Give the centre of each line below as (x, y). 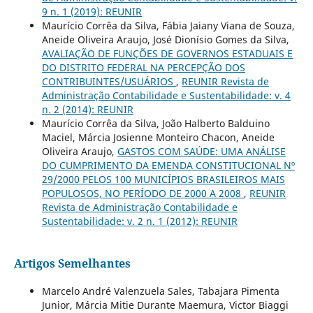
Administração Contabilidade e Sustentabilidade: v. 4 (166, 96)
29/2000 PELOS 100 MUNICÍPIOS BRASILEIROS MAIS (163, 180)
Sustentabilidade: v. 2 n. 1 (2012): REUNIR (139, 221)
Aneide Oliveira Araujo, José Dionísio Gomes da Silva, (165, 40)
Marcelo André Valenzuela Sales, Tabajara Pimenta (160, 291)
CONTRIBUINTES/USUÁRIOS (109, 82)
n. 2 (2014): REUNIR (87, 110)
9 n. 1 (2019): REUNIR (92, 12)
